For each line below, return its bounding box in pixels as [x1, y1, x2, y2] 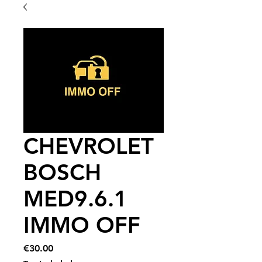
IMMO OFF [23, 211, 140, 239]
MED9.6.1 [23, 185, 127, 212]
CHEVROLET [23, 132, 154, 160]
